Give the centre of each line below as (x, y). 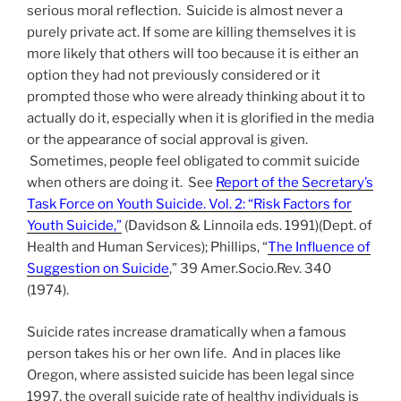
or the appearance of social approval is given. (167, 140)
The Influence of (319, 247)
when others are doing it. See (121, 183)
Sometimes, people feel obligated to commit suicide (193, 162)
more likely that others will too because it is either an (193, 54)
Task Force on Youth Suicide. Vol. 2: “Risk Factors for (189, 205)
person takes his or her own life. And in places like (184, 353)
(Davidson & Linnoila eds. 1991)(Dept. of (247, 226)
